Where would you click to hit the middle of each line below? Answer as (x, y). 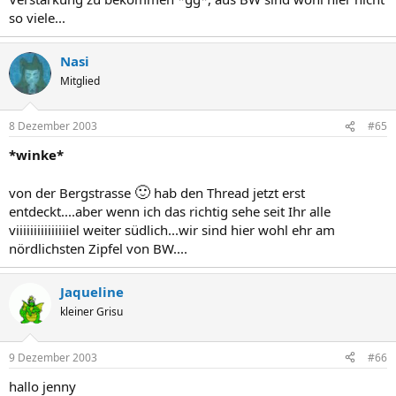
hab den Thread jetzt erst (228, 193)
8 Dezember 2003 (53, 126)
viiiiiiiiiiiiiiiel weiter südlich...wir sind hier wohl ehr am (172, 230)
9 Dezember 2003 (53, 357)
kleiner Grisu (91, 312)
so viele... (37, 17)
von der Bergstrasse (72, 193)
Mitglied (80, 80)
